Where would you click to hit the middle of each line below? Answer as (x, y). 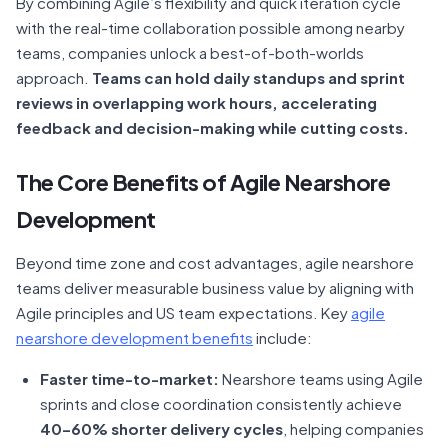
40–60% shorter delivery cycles (161, 428)
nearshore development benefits (134, 337)
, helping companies (353, 428)
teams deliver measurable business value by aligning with (215, 287)
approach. (54, 77)
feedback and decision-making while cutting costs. (212, 127)
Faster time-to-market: (131, 378)
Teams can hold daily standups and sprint (248, 77)
